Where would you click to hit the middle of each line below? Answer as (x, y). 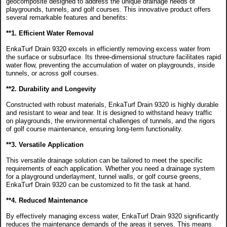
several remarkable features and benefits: (67, 18)
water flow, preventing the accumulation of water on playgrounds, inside (110, 65)
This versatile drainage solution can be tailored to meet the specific (104, 161)
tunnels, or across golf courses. (52, 73)
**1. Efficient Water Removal (50, 33)
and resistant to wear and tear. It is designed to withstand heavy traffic (109, 113)
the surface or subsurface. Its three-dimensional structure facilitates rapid (113, 57)
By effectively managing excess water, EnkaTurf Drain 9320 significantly (112, 216)
